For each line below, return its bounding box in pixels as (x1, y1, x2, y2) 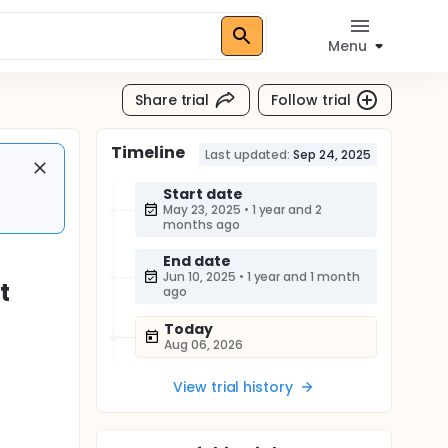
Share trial (134, 89, 210, 110)
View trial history (172, 377, 294, 397)
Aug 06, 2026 (164, 336, 243, 353)
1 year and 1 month (246, 268, 361, 285)
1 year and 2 (251, 201, 323, 218)
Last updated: (204, 146, 291, 163)
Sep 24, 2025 (293, 146, 371, 163)
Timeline (111, 141, 185, 164)
